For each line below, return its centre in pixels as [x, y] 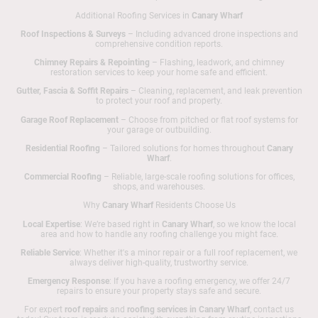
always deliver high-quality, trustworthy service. [159, 262]
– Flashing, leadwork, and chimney [217, 63]
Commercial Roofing [62, 177]
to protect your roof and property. [159, 101]
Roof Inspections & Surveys [73, 34]
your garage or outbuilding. [159, 130]
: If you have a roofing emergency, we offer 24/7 [200, 281]
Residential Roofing [62, 148]
